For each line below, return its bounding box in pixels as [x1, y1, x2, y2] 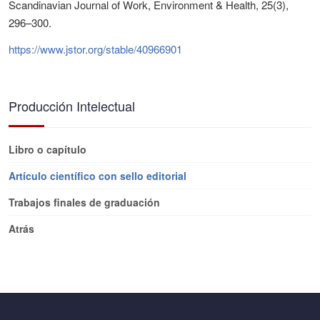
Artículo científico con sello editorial [9, 169, 186, 183]
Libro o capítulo [9, 142, 86, 156]
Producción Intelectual [9, 96, 135, 115]
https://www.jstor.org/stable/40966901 [9, 41, 182, 56]
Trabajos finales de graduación [9, 195, 160, 209]
